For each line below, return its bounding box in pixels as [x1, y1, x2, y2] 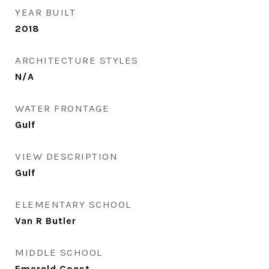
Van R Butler [15, 215, 76, 226]
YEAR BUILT [15, 6, 76, 18]
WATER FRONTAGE [15, 102, 109, 114]
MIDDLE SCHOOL [15, 246, 103, 258]
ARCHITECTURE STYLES [15, 54, 139, 66]
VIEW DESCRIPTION [15, 150, 118, 162]
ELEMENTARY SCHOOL [15, 198, 131, 210]
